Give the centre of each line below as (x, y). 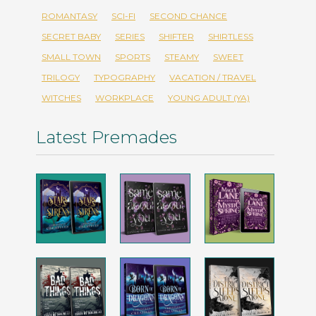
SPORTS (133, 57)
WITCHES (61, 98)
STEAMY (182, 57)
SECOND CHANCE (188, 16)
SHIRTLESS (231, 37)
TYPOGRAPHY (124, 78)
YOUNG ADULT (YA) (209, 98)
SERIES (130, 37)
